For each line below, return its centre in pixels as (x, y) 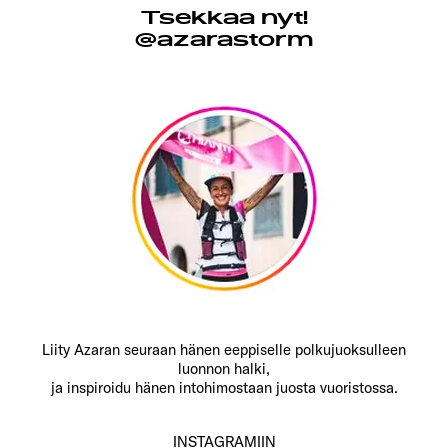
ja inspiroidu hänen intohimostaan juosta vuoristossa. (224, 388)
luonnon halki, (224, 369)
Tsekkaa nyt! (224, 18)
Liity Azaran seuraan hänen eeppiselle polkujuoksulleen (224, 350)
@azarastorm (224, 40)
